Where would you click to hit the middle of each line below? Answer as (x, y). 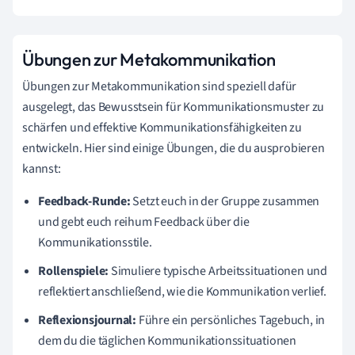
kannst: (42, 169)
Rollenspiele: (74, 271)
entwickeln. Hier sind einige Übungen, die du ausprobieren (174, 148)
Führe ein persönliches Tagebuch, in (231, 320)
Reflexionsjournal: (88, 320)
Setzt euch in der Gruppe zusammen (225, 201)
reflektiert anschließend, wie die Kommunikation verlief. (182, 292)
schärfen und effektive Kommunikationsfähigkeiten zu (162, 128)
